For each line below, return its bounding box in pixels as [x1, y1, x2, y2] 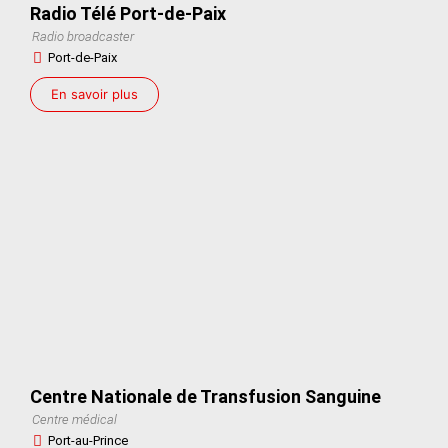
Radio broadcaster [32, 28, 134, 44]
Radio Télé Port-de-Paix [30, 2, 226, 24]
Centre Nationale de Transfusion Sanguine [30, 385, 381, 407]
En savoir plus [51, 85, 138, 102]
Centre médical [32, 411, 117, 427]
